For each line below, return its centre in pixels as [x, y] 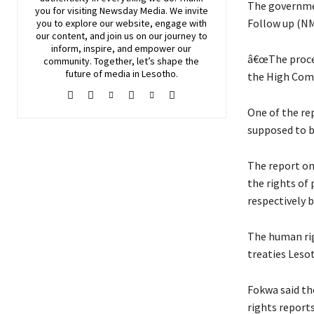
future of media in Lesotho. [121, 74]
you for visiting [67, 11]
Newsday [118, 11]
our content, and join [80, 36]
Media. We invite [173, 11]
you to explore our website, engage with [121, 23]
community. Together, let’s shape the [122, 61]
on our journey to [170, 36]
